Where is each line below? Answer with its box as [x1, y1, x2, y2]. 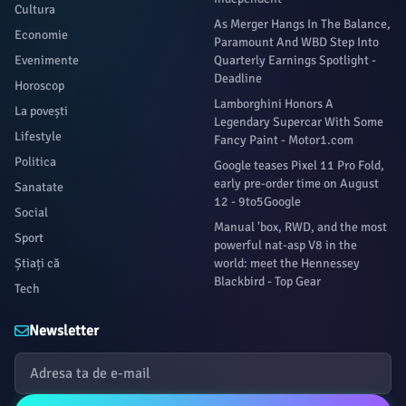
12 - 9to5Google [214, 194, 301, 209]
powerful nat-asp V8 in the [214, 237, 357, 253]
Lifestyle [14, 129, 62, 144]
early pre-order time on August [214, 176, 379, 191]
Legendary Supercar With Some [214, 114, 383, 130]
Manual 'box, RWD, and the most [214, 219, 387, 235]
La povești [14, 103, 68, 119]
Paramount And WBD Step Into [214, 34, 379, 50]
